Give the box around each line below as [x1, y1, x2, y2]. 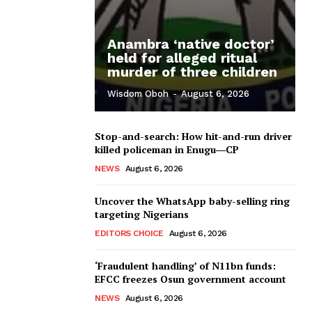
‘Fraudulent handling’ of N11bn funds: [95, 258, 276, 272]
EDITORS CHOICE [95, 228, 163, 238]
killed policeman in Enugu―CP [95, 142, 239, 156]
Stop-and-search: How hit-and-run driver [95, 129, 292, 143]
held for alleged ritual [107, 49, 257, 66]
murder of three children [107, 63, 277, 80]
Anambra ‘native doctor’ [107, 35, 274, 52]
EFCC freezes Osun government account [95, 272, 286, 286]
